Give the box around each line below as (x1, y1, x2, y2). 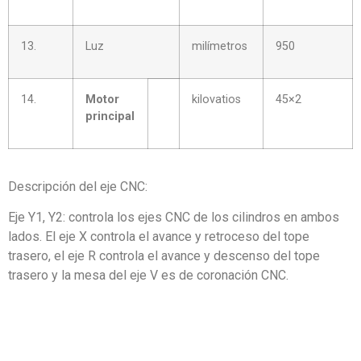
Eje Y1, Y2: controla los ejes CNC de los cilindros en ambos (8, 210, 339, 226)
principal (85, 109, 135, 123)
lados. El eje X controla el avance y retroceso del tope (8, 229, 309, 245)
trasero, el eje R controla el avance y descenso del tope (8, 248, 320, 264)
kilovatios (192, 92, 241, 106)
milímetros (192, 39, 247, 53)
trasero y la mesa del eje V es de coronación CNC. (8, 268, 288, 284)
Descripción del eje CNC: (8, 178, 147, 194)
